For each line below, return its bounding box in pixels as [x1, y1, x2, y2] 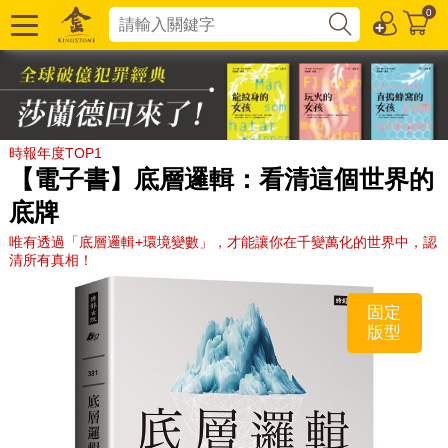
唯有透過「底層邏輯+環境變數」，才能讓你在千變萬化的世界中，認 [8, 233, 437, 250]
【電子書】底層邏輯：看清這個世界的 [8, 164, 434, 193]
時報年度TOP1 [8, 144, 102, 161]
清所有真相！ [8, 251, 93, 268]
